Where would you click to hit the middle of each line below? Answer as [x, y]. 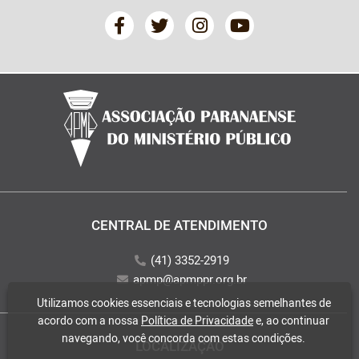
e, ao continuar [291, 320]
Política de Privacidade [197, 320]
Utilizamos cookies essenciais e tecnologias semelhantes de [184, 303]
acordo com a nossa [89, 320]
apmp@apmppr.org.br [190, 278]
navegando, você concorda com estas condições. [184, 338]
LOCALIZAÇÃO [179, 345]
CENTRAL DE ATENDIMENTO [179, 224]
